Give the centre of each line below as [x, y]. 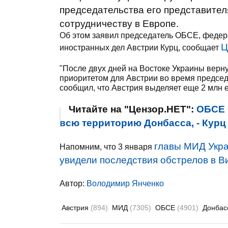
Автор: [73, 183]
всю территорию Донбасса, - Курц [143, 123]
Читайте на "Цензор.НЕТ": [133, 109]
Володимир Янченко [125, 183]
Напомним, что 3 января [107, 147]
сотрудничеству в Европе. [119, 24]
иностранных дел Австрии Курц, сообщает [140, 48]
